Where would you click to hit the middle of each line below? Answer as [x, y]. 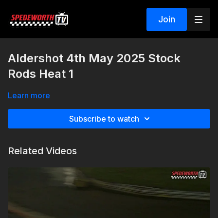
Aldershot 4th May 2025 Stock [94, 58]
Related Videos [42, 151]
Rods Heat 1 [41, 74]
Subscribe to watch [104, 119]
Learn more [29, 95]
